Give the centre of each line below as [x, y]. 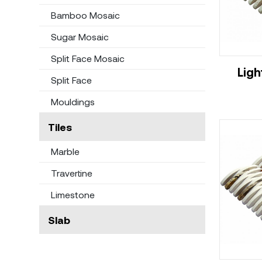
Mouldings [73, 101]
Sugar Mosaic [80, 37]
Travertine [71, 173]
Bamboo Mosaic [85, 15]
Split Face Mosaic [87, 58]
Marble [65, 151]
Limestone [73, 194]
